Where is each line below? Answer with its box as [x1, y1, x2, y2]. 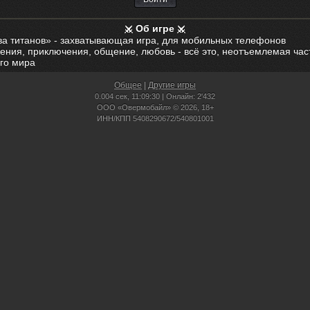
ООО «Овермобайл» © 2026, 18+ [96, 103, 214, 111]
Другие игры [148, 80, 196, 90]
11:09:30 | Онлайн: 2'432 [129, 92, 215, 100]
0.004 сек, [95, 92, 129, 100]
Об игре [136, 23, 174, 34]
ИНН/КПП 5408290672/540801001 [96, 114, 214, 122]
